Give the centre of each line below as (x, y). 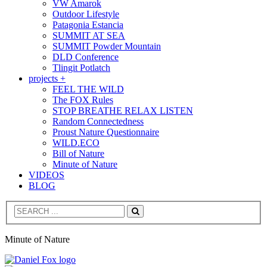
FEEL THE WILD (88, 89)
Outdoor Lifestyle (86, 14)
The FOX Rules (83, 100)
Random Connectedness (98, 121)
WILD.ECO (76, 142)
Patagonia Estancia (88, 24)
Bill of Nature (78, 153)
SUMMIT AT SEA (89, 35)
